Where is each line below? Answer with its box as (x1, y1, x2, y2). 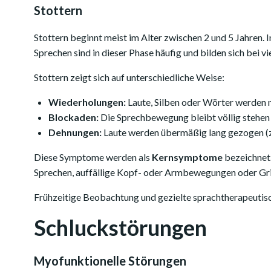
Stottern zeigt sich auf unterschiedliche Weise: (34, 71, 224, 83)
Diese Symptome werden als (34, 151, 152, 163)
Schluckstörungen (34, 214, 207, 241)
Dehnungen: (48, 126, 102, 138)
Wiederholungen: (48, 96, 126, 108)
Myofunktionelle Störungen (34, 253, 186, 268)
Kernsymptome (152, 151, 223, 163)
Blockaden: (48, 111, 99, 123)
